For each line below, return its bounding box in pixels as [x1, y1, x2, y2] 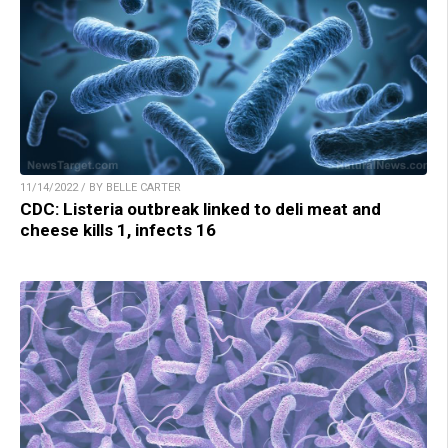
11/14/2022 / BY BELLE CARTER [20, 180, 181, 194]
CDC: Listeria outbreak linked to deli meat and [20, 198, 381, 219]
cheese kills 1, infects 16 [20, 219, 216, 240]
